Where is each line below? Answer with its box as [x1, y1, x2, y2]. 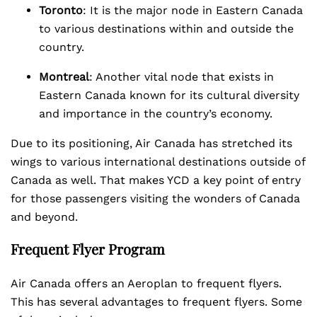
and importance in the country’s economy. [39, 107, 272, 120]
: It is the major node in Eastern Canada [83, 4, 303, 17]
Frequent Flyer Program [11, 239, 165, 258]
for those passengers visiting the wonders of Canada [11, 192, 300, 205]
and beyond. [11, 210, 78, 224]
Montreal [39, 70, 89, 83]
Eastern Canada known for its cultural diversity [39, 88, 299, 102]
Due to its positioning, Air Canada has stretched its [11, 137, 292, 150]
